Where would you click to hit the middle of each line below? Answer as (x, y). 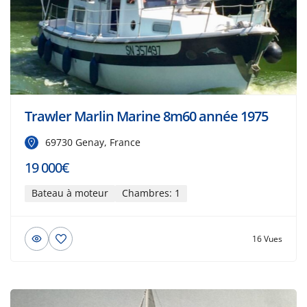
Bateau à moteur (70, 193)
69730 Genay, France (93, 143)
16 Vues (267, 238)
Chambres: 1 (151, 193)
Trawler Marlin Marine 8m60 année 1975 (146, 116)
